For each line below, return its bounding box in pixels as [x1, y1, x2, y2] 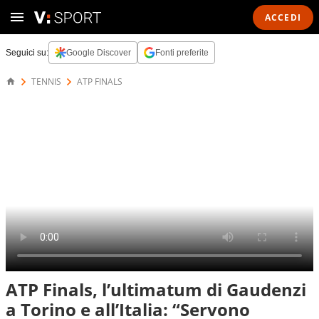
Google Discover [66, 48, 131, 58]
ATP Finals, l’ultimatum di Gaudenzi [6, 278, 306, 301]
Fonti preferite [155, 48, 209, 58]
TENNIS [31, 75, 61, 88]
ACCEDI [264, 11, 301, 23]
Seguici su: [6, 48, 48, 58]
